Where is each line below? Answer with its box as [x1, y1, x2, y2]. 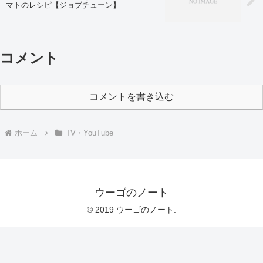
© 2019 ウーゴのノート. [87, 205, 176, 215]
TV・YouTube [65, 129, 113, 138]
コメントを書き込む [89, 91, 174, 102]
